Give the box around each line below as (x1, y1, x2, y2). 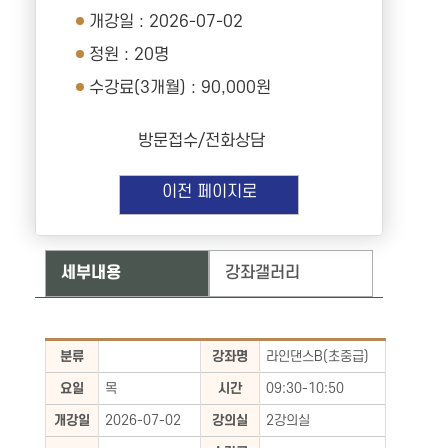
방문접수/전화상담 (138, 132, 265, 150)
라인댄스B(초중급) (266, 349, 369, 364)
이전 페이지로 (161, 183, 257, 201)
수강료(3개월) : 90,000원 (89, 79, 271, 97)
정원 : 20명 (89, 46, 169, 64)
